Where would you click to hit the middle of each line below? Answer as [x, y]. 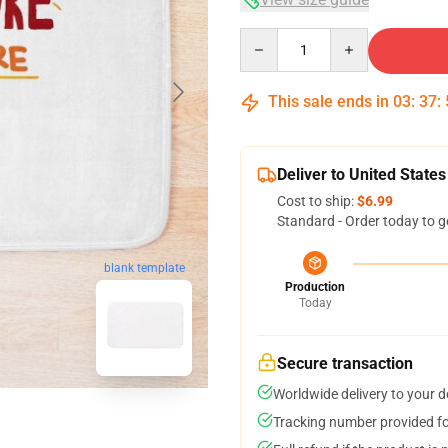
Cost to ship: [317, 201]
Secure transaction [345, 363]
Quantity [266, 37]
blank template [144, 268]
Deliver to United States [361, 174]
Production [315, 287]
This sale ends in [328, 101]
